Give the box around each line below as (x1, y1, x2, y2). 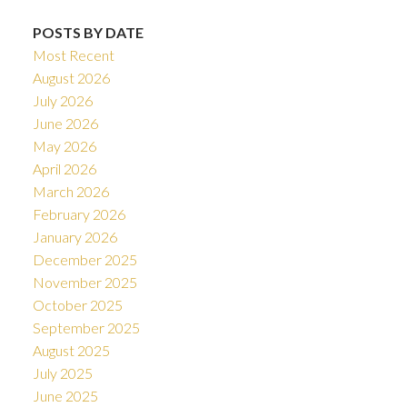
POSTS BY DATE (32, 23, 144, 41)
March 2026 (32, 182, 109, 200)
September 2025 (32, 318, 140, 336)
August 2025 (32, 341, 110, 359)
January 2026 (32, 227, 117, 245)
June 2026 (32, 114, 98, 132)
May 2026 (32, 136, 96, 154)
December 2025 (32, 250, 137, 268)
